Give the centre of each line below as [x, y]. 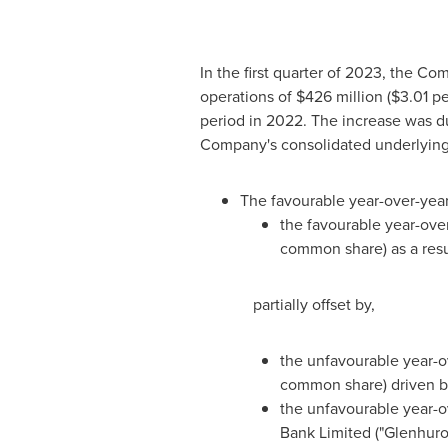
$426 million [339, 96]
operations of [247, 96]
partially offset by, [313, 304]
